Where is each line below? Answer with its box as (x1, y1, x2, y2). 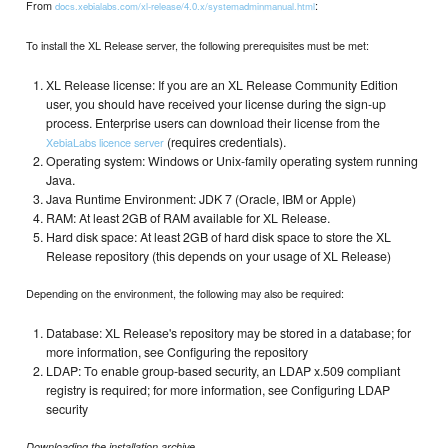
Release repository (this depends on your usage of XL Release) (46, 247, 392, 266)
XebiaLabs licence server (46, 134, 165, 151)
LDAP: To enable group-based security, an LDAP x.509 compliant (46, 361, 401, 380)
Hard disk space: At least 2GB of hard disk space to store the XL (46, 228, 392, 247)
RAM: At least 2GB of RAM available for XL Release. (46, 209, 331, 228)
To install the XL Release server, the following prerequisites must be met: (26, 37, 370, 54)
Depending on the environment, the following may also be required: (26, 284, 345, 301)
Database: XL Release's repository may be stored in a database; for (46, 323, 412, 342)
